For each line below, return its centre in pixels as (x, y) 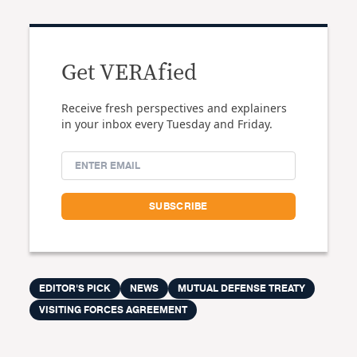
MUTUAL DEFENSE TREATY (242, 289)
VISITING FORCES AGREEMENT (114, 310)
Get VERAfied (129, 74)
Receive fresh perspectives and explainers (175, 108)
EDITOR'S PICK (75, 289)
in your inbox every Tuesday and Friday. (167, 124)
